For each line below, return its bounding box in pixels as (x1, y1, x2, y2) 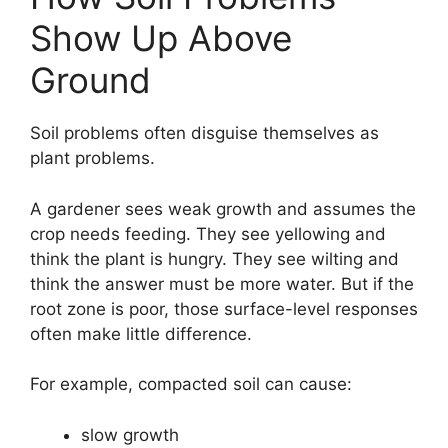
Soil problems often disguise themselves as (30, 123, 379, 144)
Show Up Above (30, 17, 292, 60)
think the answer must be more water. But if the (30, 273, 414, 294)
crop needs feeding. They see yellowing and (30, 223, 386, 244)
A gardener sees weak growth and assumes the (30, 198, 416, 219)
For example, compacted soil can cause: (30, 374, 352, 395)
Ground (30, 59, 151, 102)
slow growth (81, 424, 179, 445)
